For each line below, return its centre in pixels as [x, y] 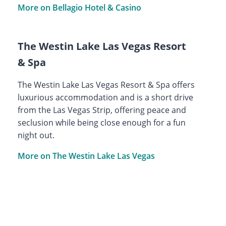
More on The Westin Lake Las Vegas [86, 156]
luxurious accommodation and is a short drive [105, 97]
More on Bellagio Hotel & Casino [79, 7]
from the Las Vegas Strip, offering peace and [102, 110]
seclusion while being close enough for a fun [101, 122]
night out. [36, 135]
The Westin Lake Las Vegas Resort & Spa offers [106, 84]
